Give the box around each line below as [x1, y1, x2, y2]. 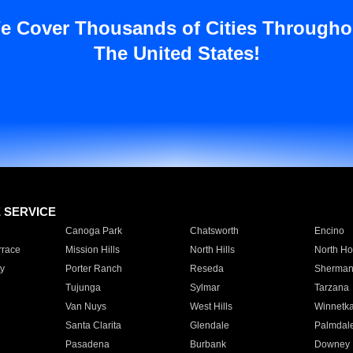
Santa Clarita [65, 320, 121, 331]
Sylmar [189, 282, 220, 293]
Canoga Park [65, 225, 122, 236]
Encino [314, 225, 344, 236]
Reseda [189, 263, 224, 274]
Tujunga [65, 282, 101, 293]
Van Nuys [65, 301, 106, 312]
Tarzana [314, 282, 349, 293]
